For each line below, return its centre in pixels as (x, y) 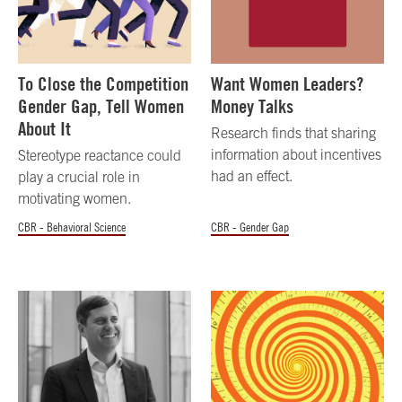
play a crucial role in (79, 177)
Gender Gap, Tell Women (101, 107)
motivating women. (74, 199)
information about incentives (297, 155)
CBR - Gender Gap (250, 227)
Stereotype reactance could (100, 156)
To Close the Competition (103, 84)
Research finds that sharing (294, 133)
